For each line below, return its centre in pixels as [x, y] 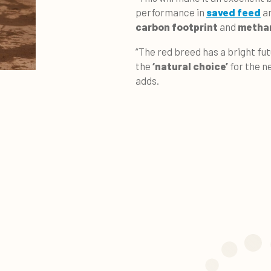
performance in [171, 12]
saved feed [233, 12]
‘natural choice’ [190, 66]
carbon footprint [177, 26]
